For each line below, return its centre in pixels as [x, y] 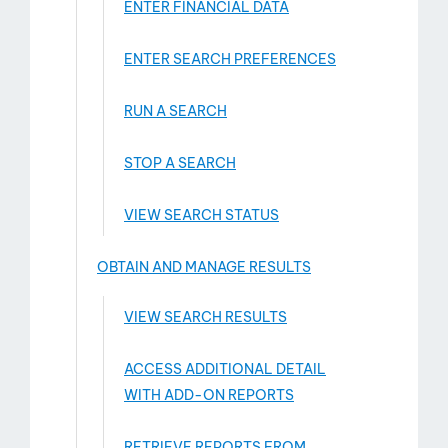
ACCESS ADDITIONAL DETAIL [225, 369]
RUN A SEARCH [175, 111]
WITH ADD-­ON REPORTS [209, 395]
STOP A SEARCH [180, 163]
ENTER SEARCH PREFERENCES [230, 59]
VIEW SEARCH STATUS [201, 215]
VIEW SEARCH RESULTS [205, 317]
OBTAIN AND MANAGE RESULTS [204, 267]
